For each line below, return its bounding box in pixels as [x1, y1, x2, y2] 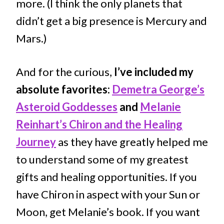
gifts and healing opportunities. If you [16, 170, 197, 184]
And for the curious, [16, 65, 114, 79]
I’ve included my [114, 65, 193, 79]
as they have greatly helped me [56, 135, 208, 149]
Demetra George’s [112, 82, 204, 96]
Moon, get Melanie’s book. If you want [16, 205, 200, 219]
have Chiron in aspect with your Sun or [16, 187, 200, 201]
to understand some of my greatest [16, 152, 188, 166]
